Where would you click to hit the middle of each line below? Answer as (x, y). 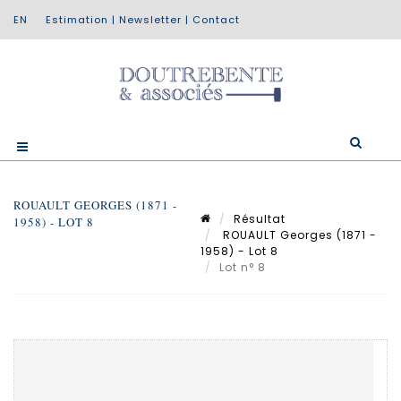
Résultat (260, 218)
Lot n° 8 (244, 267)
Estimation (77, 20)
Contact (216, 20)
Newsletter (150, 20)
